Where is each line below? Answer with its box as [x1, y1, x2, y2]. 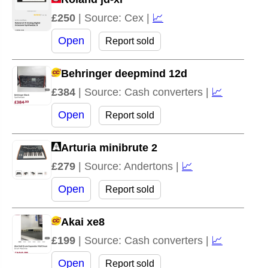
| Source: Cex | [78, 11, 153, 24]
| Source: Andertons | [78, 160, 182, 172]
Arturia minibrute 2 [61, 141, 157, 154]
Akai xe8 [61, 215, 105, 228]
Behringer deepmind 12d [61, 67, 187, 80]
